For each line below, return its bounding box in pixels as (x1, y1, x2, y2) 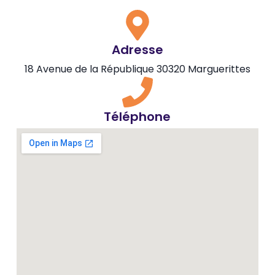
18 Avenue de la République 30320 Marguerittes (24, 61, 250, 76)
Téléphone (104, 107, 171, 125)
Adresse (111, 41, 163, 58)
